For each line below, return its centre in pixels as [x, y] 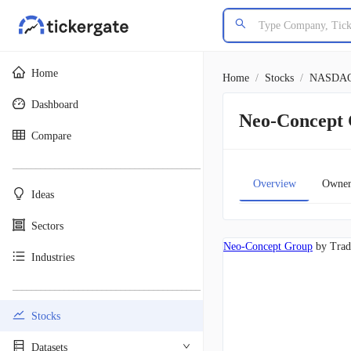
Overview [274, 183]
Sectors [47, 226]
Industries [53, 257]
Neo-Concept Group [268, 246]
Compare [51, 136]
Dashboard [55, 104]
